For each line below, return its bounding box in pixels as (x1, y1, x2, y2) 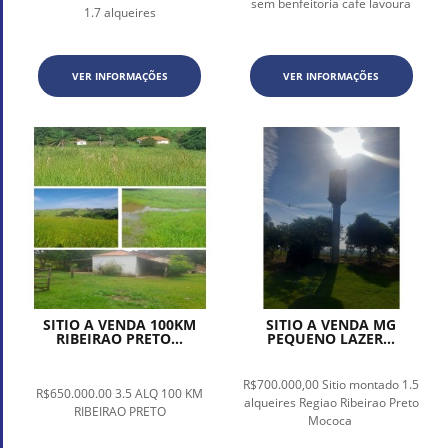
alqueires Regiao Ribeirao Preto (243, 393, 419, 411)
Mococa (307, 411, 355, 429)
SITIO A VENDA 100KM (43, 314, 197, 334)
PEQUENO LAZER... (267, 328, 396, 348)
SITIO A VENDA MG (266, 314, 397, 334)
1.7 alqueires (83, 4, 156, 22)
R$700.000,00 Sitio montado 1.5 (243, 375, 420, 393)
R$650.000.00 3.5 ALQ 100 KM (36, 384, 204, 402)
